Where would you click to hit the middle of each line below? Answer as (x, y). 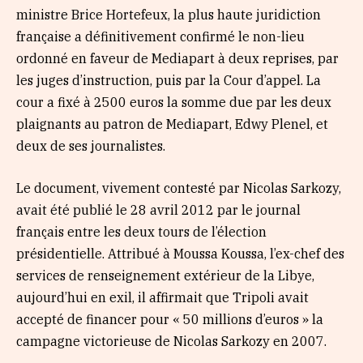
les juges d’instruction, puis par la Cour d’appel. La (169, 81)
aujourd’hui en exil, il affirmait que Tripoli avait (162, 297)
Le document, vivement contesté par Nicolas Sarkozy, (179, 188)
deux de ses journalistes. (91, 146)
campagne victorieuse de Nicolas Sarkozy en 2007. (171, 341)
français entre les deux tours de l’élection (141, 231)
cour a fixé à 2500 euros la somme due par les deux (174, 102)
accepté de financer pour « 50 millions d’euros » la (170, 319)
